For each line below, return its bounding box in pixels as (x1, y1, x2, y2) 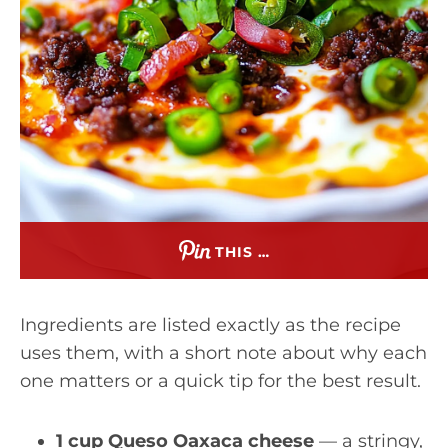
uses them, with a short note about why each (20, 342, 427, 364)
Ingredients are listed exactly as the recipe (20, 314, 401, 336)
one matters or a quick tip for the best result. (20, 370, 421, 392)
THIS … (214, 243, 270, 261)
